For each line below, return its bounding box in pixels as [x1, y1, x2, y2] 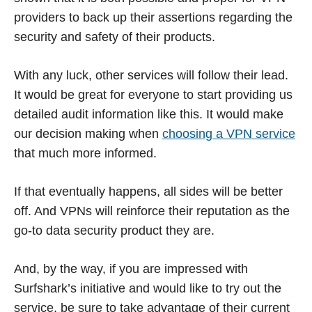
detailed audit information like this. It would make [14, 107, 283, 121]
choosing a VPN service [162, 126, 295, 141]
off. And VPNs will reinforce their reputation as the [14, 203, 290, 218]
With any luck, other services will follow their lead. [14, 68, 288, 82]
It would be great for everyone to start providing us [14, 87, 292, 102]
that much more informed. [14, 146, 157, 160]
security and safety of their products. [14, 29, 215, 44]
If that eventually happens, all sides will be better [14, 184, 283, 198]
